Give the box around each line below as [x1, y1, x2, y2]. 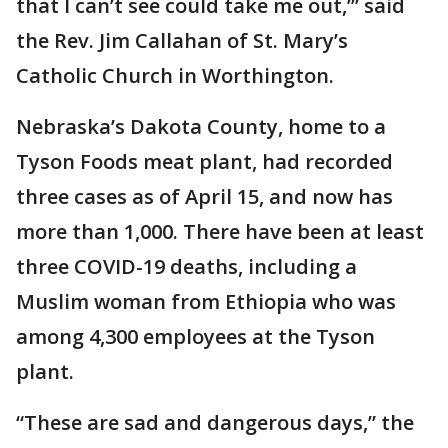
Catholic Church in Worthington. [16, 62, 334, 89]
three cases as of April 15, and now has [16, 183, 393, 210]
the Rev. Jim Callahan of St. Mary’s [16, 27, 348, 54]
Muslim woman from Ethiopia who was [16, 288, 396, 315]
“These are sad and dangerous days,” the [16, 409, 414, 436]
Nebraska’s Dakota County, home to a [16, 113, 386, 140]
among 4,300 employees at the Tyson [16, 323, 375, 350]
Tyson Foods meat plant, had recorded [16, 148, 393, 175]
